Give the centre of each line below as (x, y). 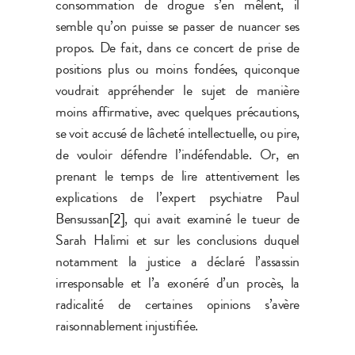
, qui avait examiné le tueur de (212, 218)
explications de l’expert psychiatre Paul (177, 197)
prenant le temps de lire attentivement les (177, 176)
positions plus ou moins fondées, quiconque (177, 69)
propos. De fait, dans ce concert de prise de (177, 47)
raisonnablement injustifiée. (127, 325)
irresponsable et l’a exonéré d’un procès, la (177, 282)
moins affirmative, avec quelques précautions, (177, 111)
